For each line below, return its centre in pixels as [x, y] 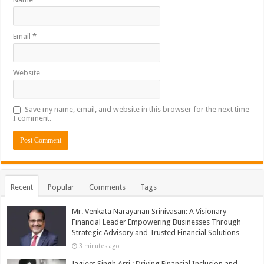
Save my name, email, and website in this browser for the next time [137, 109]
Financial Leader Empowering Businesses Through [157, 222]
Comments [108, 187]
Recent [22, 187]
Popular [61, 187]
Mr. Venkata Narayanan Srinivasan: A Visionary [149, 211]
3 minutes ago [100, 246]
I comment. [32, 118]
